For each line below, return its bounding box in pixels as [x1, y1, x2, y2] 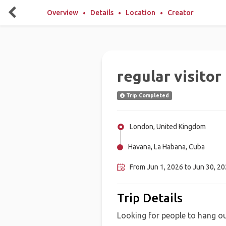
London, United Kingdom [129, 123, 206, 131]
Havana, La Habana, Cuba [128, 143, 205, 151]
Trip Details [117, 191, 183, 205]
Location [126, 9, 155, 17]
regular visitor [117, 68, 221, 85]
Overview [47, 9, 78, 17]
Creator [167, 9, 194, 17]
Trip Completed [124, 92, 169, 98]
